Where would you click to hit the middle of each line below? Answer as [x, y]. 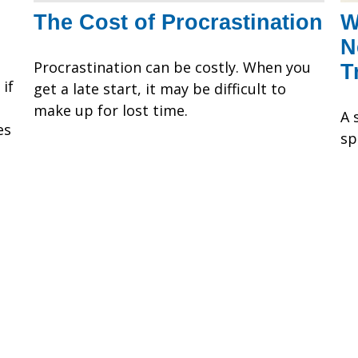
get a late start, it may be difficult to [160, 88]
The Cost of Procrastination [179, 22]
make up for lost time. [111, 110]
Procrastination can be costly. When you [173, 67]
